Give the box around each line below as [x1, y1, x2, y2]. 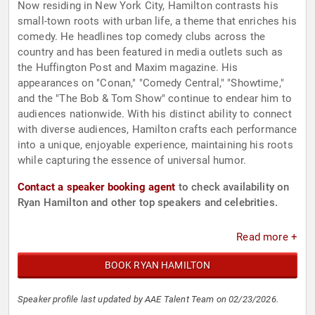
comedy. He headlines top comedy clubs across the [18, 30, 266, 44]
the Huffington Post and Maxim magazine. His [18, 61, 238, 75]
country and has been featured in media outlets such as [18, 46, 283, 59]
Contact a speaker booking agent [18, 181, 176, 194]
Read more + [236, 231, 297, 244]
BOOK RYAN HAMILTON [104, 259, 211, 271]
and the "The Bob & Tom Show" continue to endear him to [18, 92, 292, 105]
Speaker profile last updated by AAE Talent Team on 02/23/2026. [18, 294, 278, 305]
